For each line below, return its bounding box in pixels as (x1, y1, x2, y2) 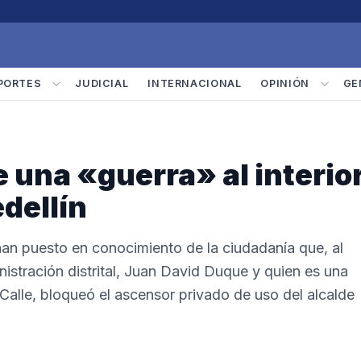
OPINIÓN (260, 77, 309, 89)
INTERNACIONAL (147, 77, 242, 89)
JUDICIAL (75, 77, 129, 89)
